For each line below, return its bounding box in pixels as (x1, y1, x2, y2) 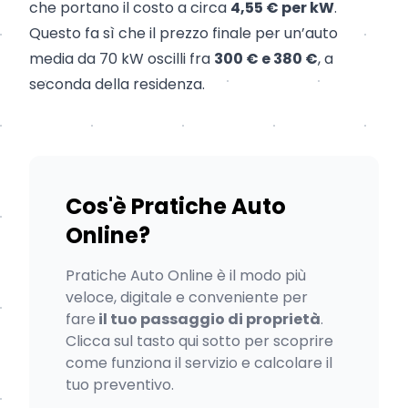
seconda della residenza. (29, 74, 205, 96)
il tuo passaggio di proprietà (96, 309, 321, 331)
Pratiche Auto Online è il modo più (66, 265, 306, 287)
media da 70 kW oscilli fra (29, 48, 214, 70)
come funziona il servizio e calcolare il (66, 352, 332, 374)
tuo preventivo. (66, 374, 174, 396)
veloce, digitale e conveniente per (66, 287, 308, 309)
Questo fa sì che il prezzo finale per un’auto (29, 23, 338, 45)
